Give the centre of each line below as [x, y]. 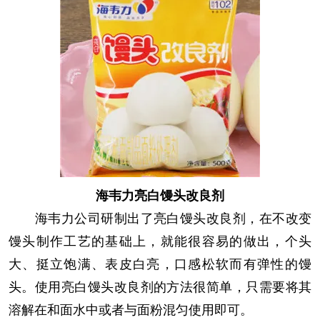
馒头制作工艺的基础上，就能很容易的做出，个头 [160, 241]
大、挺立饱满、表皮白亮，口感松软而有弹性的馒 [160, 264]
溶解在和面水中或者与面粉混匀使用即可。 [131, 310]
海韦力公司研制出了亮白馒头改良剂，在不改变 [160, 218]
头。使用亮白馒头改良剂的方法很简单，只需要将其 [160, 287]
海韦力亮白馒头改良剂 [160, 195]
